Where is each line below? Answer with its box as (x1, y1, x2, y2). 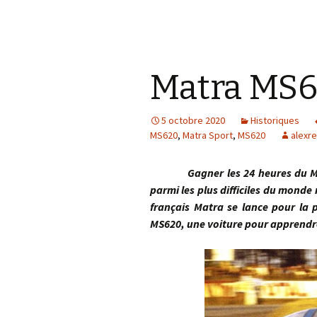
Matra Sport (183, 129, 233, 142)
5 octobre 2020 (161, 114, 225, 127)
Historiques (250, 114, 299, 127)
